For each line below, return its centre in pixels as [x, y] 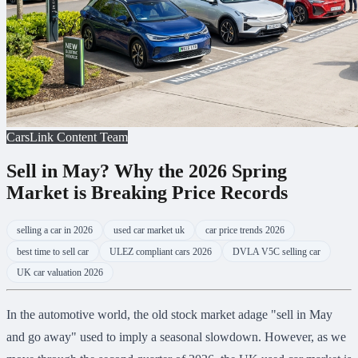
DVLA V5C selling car [276, 251]
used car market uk [149, 231]
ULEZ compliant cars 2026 [161, 251]
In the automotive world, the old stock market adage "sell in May [169, 315]
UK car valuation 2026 [60, 272]
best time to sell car [53, 251]
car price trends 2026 [245, 231]
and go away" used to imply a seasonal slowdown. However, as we [176, 337]
